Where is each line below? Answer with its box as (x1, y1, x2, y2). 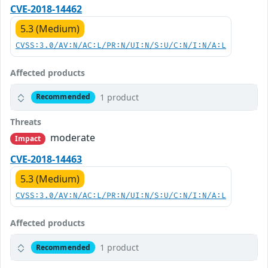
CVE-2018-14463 (10, 153, 82, 166)
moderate (48, 130, 96, 144)
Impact (14, 133, 41, 144)
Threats (10, 115, 41, 127)
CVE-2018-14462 (10, 2, 82, 16)
